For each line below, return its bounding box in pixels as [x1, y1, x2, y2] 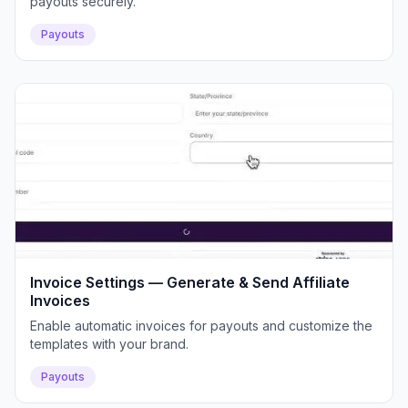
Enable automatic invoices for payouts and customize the [30, 318, 372, 333]
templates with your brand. [30, 336, 189, 352]
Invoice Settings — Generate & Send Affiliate [30, 273, 350, 291]
